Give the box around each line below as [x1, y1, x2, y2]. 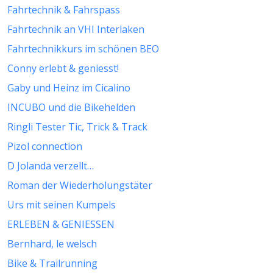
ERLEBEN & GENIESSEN [7, 218, 115, 232]
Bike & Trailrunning [7, 257, 97, 271]
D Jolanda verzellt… [7, 159, 94, 173]
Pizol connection [7, 140, 82, 154]
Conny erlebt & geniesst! [7, 62, 119, 76]
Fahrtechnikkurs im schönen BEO [7, 42, 159, 56]
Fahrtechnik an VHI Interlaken [7, 23, 144, 37]
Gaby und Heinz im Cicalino [7, 81, 130, 95]
